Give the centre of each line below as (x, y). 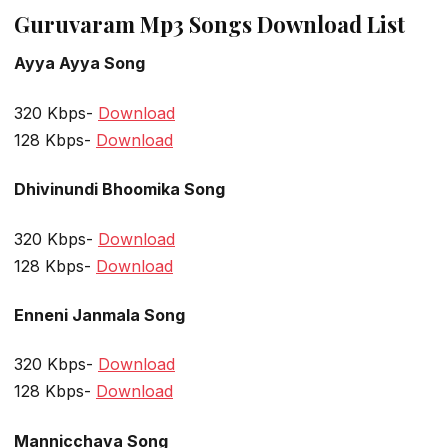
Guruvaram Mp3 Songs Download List (209, 24)
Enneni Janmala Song (99, 314)
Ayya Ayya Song (79, 63)
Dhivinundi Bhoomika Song (119, 189)
